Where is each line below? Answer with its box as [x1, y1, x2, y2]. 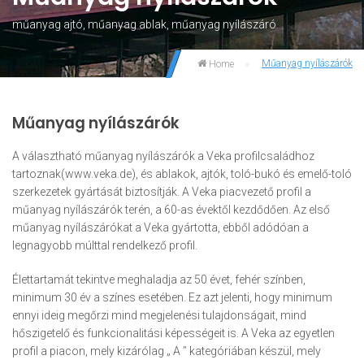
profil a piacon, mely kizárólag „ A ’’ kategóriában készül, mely [12, 344, 321, 358]
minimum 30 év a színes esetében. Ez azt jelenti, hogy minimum [12, 291, 332, 305]
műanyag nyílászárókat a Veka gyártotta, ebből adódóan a [12, 221, 309, 235]
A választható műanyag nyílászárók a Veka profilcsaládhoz [12, 149, 314, 163]
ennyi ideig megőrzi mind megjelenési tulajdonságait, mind [12, 309, 306, 323]
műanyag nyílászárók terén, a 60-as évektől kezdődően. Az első [12, 203, 330, 217]
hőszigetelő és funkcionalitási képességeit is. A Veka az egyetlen [12, 327, 335, 340]
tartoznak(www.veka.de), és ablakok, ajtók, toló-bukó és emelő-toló [12, 167, 352, 181]
